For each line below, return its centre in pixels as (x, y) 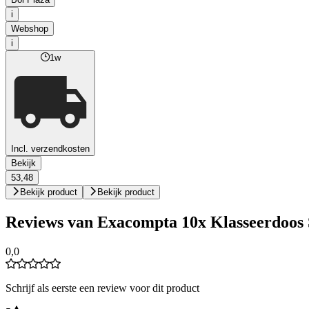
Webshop (30, 29)
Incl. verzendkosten (50, 149)
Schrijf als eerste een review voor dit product (102, 288)
